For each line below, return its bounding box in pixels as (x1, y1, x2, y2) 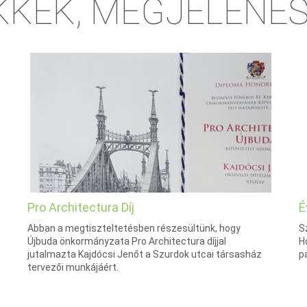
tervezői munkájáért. (27, 262, 119, 273)
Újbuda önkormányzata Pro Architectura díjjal (27, 236, 226, 247)
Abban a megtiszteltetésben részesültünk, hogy (27, 223, 241, 234)
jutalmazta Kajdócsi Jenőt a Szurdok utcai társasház (27, 249, 262, 260)
